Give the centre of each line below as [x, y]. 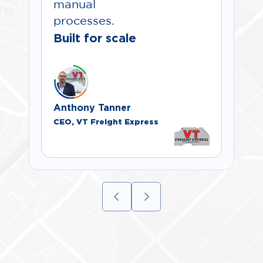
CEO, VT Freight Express [106, 122]
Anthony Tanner [92, 108]
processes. [84, 21]
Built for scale [95, 38]
